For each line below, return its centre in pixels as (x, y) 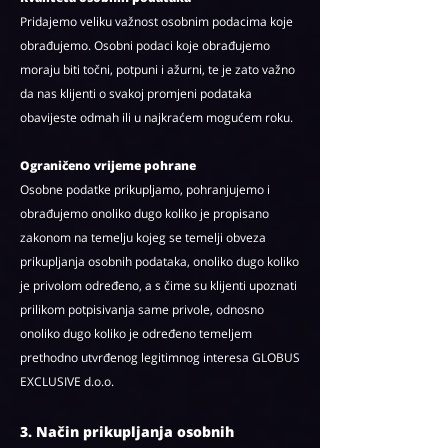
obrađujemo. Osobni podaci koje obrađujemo (145, 45)
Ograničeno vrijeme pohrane (108, 165)
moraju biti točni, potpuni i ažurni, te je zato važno (157, 69)
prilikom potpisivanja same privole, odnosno (142, 309)
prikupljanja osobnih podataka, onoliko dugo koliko (159, 261)
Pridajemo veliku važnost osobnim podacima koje (156, 21)
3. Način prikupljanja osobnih (127, 431)
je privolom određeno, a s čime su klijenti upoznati (158, 285)
